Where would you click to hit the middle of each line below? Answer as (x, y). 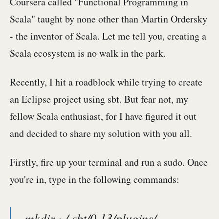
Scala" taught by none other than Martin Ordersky (109, 19)
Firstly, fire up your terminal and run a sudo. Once (109, 162)
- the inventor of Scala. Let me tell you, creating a (108, 36)
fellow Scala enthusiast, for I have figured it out (103, 116)
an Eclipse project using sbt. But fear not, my (99, 99)
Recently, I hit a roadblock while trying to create (106, 82)
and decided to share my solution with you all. (101, 133)
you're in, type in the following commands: (95, 179)
